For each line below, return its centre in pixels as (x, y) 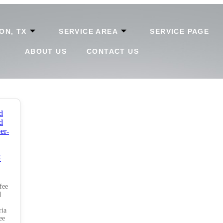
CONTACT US (113, 51)
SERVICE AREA (89, 31)
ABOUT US (46, 51)
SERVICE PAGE (180, 31)
